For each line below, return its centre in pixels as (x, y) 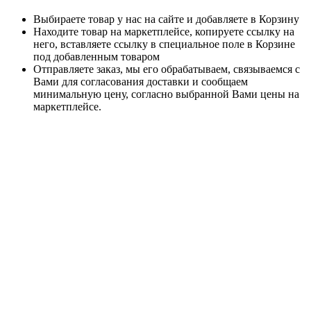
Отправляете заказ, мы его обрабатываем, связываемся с (167, 69)
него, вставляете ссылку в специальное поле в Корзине (164, 44)
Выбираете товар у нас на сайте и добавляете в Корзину (166, 19)
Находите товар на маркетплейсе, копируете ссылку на (164, 32)
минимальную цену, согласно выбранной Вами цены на (166, 94)
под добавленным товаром (96, 57)
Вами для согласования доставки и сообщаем (141, 82)
